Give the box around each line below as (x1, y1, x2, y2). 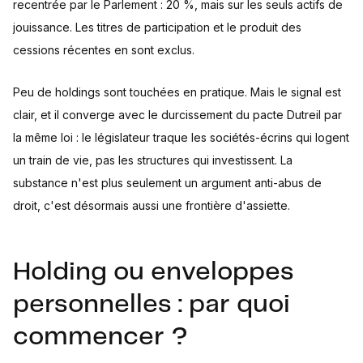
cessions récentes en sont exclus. (13, 43, 194, 58)
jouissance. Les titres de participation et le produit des (13, 20, 301, 35)
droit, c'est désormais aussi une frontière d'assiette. (13, 199, 290, 213)
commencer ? (13, 325, 188, 350)
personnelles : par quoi (13, 293, 290, 318)
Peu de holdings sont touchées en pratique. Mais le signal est (13, 85, 341, 100)
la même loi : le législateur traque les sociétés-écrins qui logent (13, 130, 349, 145)
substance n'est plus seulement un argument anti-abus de (13, 176, 322, 190)
